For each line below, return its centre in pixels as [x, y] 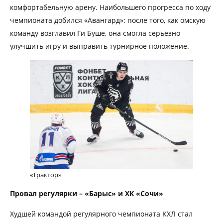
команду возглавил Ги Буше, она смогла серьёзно [95, 33]
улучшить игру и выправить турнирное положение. [100, 46]
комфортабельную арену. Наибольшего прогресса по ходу [110, 7]
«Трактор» [46, 174]
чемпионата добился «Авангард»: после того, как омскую [108, 20]
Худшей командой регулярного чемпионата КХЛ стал [101, 214]
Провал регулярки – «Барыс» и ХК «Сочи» [87, 193]
